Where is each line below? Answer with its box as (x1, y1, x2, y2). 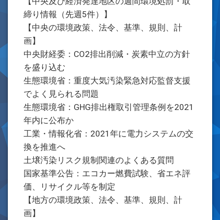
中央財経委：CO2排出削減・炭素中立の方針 (24, 49, 190, 59)
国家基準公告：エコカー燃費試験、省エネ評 (24, 168, 191, 178)
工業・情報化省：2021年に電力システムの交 (24, 129, 193, 138)
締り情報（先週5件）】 (24, 9, 112, 19)
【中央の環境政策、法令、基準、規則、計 (24, 23, 182, 32)
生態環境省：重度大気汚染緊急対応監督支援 (24, 76, 191, 85)
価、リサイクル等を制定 (24, 182, 115, 192)
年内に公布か (24, 115, 74, 125)
